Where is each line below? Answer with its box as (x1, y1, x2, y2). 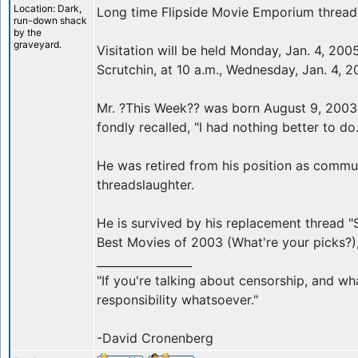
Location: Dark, (14, 2, 82, 14)
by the (14, 26, 42, 38)
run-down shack (14, 14, 87, 26)
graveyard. (14, 38, 62, 50)
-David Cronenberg (97, 330, 213, 346)
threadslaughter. (97, 177, 194, 193)
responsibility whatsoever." (97, 292, 258, 308)
